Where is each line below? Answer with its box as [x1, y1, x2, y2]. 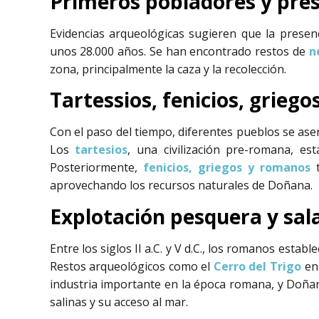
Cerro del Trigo [213, 258, 301, 274]
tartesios [75, 142, 128, 158]
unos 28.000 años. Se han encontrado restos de [49, 43, 309, 59]
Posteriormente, [49, 159, 143, 176]
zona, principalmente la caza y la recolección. [49, 61, 286, 77]
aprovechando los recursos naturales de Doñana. [49, 177, 313, 194]
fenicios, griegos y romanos [142, 159, 310, 176]
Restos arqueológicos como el [49, 258, 214, 274]
